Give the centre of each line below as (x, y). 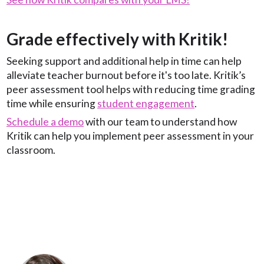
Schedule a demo (45, 121)
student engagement (146, 103)
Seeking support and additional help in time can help (124, 61)
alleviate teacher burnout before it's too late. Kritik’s (126, 75)
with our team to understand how (160, 121)
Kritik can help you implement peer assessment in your (130, 136)
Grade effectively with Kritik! (117, 39)
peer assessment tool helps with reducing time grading (131, 89)
